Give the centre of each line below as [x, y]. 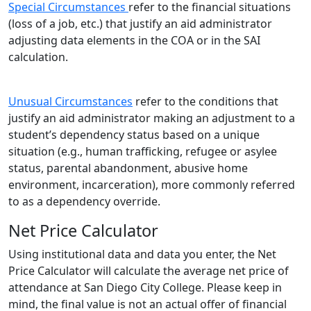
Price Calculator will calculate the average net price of [149, 271]
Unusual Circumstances [70, 102]
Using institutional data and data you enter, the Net [142, 254]
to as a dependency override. [84, 202]
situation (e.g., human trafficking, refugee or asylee [143, 152]
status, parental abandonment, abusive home [128, 168]
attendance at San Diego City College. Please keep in [145, 288]
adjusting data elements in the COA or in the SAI [134, 41]
